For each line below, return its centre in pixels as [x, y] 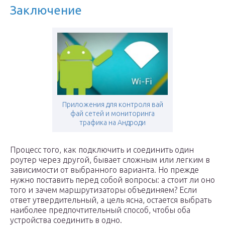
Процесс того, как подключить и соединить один [102, 150]
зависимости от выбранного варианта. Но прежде [104, 170]
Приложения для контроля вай [113, 104]
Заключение [46, 10]
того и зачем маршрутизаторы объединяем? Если [103, 190]
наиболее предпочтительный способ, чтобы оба [100, 210]
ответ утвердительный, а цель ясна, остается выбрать [111, 200]
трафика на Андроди [113, 123]
